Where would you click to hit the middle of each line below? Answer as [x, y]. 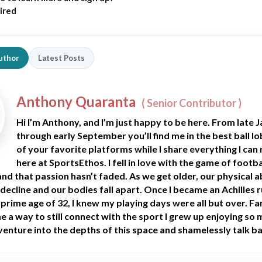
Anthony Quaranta [76, 102]
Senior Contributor [192, 103]
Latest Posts [61, 58]
